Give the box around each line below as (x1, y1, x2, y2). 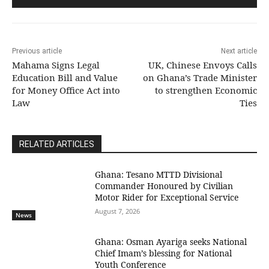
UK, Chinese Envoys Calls (148, 59, 257, 71)
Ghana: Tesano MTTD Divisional (95, 169, 223, 181)
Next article (220, 47, 257, 56)
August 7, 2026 (95, 207, 141, 216)
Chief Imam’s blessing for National (95, 247, 232, 259)
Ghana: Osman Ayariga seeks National (95, 235, 247, 247)
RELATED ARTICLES (19, 139, 94, 150)
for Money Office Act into (12, 84, 120, 97)
